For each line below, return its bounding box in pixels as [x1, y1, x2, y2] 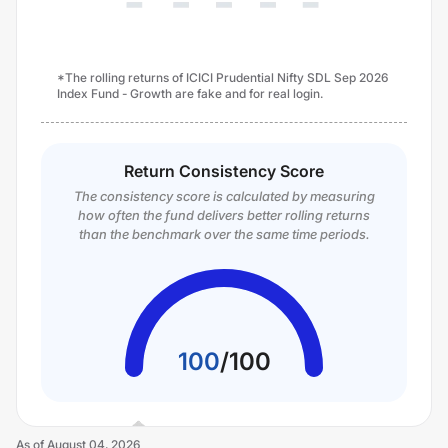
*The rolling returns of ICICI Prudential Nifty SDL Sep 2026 [57, 70, 388, 85]
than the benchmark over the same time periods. [78, 226, 370, 242]
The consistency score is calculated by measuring [73, 188, 375, 204]
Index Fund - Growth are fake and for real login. [57, 86, 323, 101]
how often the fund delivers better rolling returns [78, 207, 370, 223]
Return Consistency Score [124, 161, 324, 181]
